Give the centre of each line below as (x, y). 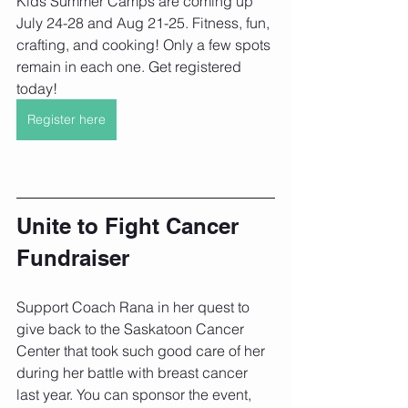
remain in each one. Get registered (131, 66)
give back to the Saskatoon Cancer (132, 328)
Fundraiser (73, 257)
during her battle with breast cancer (134, 372)
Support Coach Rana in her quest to (135, 306)
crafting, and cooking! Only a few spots (145, 44)
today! (37, 88)
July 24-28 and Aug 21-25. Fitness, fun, (145, 22)
